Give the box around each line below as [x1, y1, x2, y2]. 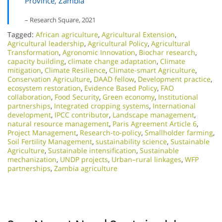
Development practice [138, 74, 211, 84]
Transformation [7, 48, 59, 57]
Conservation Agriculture [7, 74, 90, 84]
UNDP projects [60, 155, 108, 164]
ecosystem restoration [7, 83, 81, 93]
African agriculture [36, 30, 98, 39]
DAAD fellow [94, 74, 134, 84]
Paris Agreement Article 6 [112, 119, 197, 128]
